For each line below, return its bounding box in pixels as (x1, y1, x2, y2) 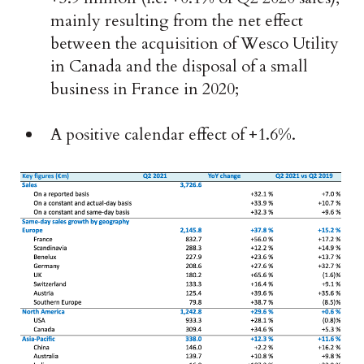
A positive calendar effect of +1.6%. (50, 123, 297, 146)
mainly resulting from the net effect (50, 10, 304, 32)
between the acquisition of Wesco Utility (50, 32, 340, 55)
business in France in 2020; (50, 78, 240, 101)
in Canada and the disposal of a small (50, 55, 309, 78)
